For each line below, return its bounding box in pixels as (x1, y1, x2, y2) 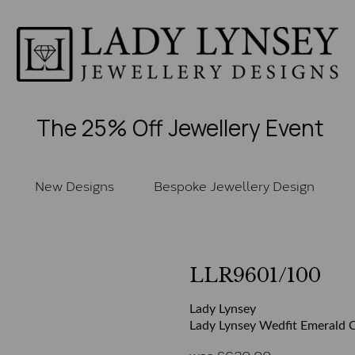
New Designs (34, 174, 114, 195)
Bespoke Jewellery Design (153, 174, 315, 195)
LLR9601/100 (189, 263, 321, 287)
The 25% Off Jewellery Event (36, 112, 324, 143)
